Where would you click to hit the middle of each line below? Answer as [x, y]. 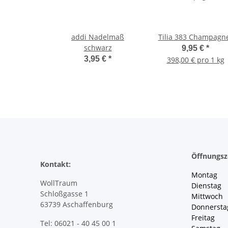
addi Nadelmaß [98, 37]
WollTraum [59, 183]
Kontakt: [55, 164]
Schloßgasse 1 [64, 194]
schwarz [98, 48]
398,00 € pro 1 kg [195, 60]
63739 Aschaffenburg [77, 205]
